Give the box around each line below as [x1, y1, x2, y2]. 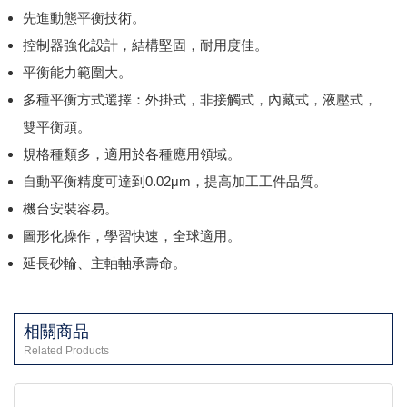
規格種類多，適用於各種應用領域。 [23, 145, 241, 162]
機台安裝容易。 [23, 200, 118, 216]
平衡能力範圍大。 [23, 64, 132, 80]
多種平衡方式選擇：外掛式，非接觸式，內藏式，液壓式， [23, 91, 377, 107]
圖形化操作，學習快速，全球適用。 [23, 227, 241, 243]
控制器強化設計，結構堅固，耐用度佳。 [23, 36, 268, 53]
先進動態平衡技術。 [23, 9, 145, 25]
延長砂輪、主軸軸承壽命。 [23, 254, 186, 271]
